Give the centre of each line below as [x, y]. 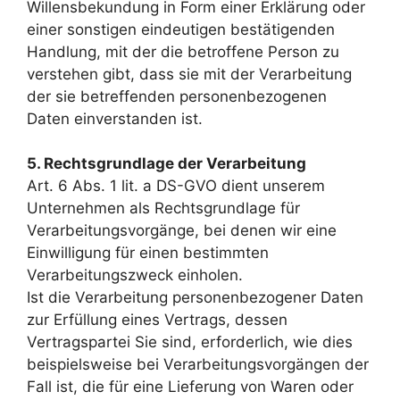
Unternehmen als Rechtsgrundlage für [163, 208]
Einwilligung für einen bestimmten [148, 253]
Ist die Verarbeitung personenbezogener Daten [195, 297]
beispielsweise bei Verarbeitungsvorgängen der [198, 364]
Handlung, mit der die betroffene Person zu [183, 51]
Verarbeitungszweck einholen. [135, 275]
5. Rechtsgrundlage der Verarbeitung [167, 163]
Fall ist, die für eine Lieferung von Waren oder [190, 387]
